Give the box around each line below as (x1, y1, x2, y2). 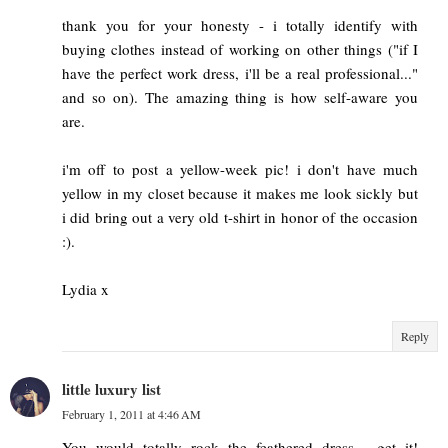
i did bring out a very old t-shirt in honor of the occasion (62, 207, 418, 228)
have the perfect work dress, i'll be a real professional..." (62, 63, 418, 84)
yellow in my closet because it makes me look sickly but (62, 183, 418, 204)
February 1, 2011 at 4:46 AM (62, 406, 201, 423)
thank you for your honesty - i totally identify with (62, 15, 418, 36)
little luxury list (62, 378, 161, 401)
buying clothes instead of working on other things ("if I (62, 39, 418, 60)
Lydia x (62, 279, 109, 300)
